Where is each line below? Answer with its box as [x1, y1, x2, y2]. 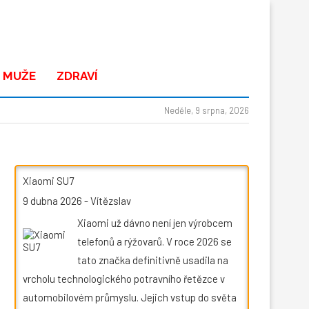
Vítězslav [90, 195, 131, 208]
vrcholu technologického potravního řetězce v [23, 272, 225, 285]
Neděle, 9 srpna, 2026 [164, 104, 249, 116]
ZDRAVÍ [57, 68, 98, 83]
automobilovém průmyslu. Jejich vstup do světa [23, 290, 237, 303]
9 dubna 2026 [23, 195, 82, 208]
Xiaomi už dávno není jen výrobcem [77, 216, 232, 229]
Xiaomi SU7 [23, 174, 74, 187]
